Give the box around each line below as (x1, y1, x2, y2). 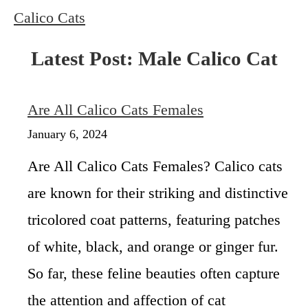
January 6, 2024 (27, 126, 107, 141)
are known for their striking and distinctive (27, 184, 288, 201)
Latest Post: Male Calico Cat (30, 47, 278, 69)
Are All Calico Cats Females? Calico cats (27, 157, 283, 175)
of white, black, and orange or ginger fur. (27, 237, 278, 255)
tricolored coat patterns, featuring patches (27, 210, 280, 228)
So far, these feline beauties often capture (27, 264, 280, 282)
